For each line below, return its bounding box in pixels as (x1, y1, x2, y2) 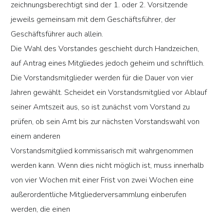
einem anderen (11, 131, 61, 142)
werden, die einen (11, 204, 71, 215)
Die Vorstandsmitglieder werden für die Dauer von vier (11, 73, 194, 84)
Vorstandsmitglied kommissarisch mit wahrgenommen (11, 145, 194, 157)
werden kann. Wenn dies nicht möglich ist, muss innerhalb (11, 160, 204, 171)
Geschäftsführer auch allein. (11, 29, 104, 40)
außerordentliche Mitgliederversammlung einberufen (11, 189, 187, 200)
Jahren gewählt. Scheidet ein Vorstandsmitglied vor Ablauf (11, 87, 207, 98)
